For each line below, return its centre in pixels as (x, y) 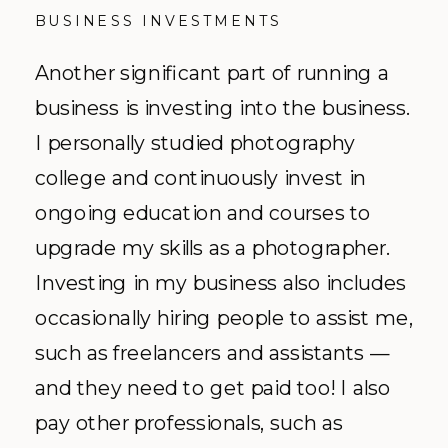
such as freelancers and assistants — (212, 352)
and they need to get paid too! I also (213, 387)
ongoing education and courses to (203, 212)
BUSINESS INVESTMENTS (158, 19)
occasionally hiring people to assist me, (224, 317)
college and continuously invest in (200, 177)
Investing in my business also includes (220, 282)
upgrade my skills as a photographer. (213, 247)
